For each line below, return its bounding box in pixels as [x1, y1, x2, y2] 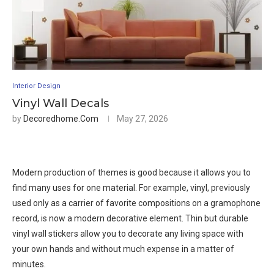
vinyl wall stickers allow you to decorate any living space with [12, 229, 243, 239]
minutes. [12, 259, 46, 270]
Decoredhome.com [23, 114, 98, 124]
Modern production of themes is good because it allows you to [12, 168, 251, 178]
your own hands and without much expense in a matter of [12, 244, 234, 254]
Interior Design [12, 82, 61, 91]
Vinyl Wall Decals [12, 97, 109, 111]
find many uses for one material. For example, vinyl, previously [12, 183, 250, 193]
